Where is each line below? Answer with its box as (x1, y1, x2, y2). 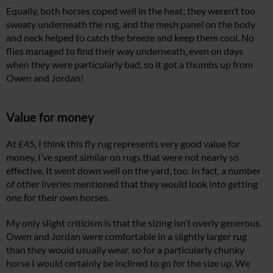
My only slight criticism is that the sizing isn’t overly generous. (6, 217, 261, 229)
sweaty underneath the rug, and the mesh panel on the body (6, 18, 255, 30)
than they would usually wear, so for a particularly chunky (6, 244, 244, 256)
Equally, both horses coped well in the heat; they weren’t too (6, 5, 255, 17)
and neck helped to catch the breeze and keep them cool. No (6, 32, 254, 44)
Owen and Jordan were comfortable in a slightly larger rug (6, 230, 247, 243)
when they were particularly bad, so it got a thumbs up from (6, 58, 253, 71)
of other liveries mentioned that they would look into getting (6, 178, 258, 190)
